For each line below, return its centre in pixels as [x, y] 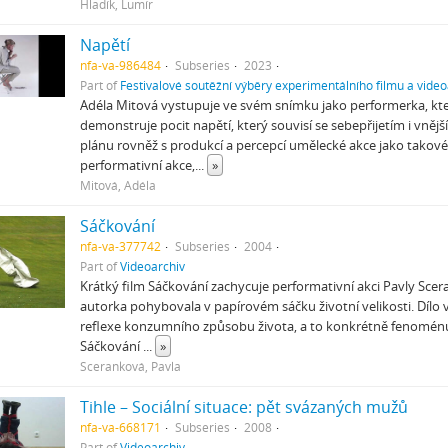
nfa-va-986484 [120, 65]
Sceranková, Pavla [130, 366]
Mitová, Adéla [117, 185]
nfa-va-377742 [120, 246]
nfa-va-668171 [120, 427]
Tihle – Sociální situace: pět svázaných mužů [243, 407]
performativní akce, [137, 165]
